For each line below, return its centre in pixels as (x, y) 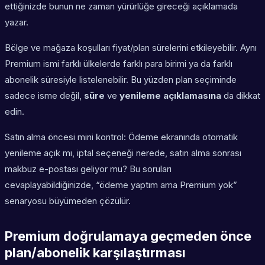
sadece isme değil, (44, 96)
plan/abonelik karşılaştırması (95, 253)
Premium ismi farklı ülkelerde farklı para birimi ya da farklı (119, 64)
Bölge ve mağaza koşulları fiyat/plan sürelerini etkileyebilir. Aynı (131, 48)
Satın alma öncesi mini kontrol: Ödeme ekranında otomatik (121, 137)
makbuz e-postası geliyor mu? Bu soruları (88, 169)
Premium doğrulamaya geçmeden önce (128, 236)
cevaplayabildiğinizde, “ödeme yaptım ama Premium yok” (121, 185)
